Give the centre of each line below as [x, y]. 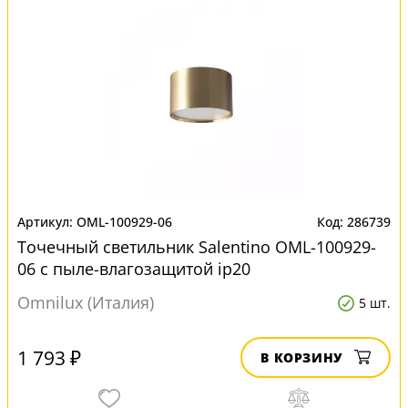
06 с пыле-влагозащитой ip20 [134, 269]
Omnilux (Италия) [86, 302]
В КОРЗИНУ [302, 357]
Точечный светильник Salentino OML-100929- [197, 247]
